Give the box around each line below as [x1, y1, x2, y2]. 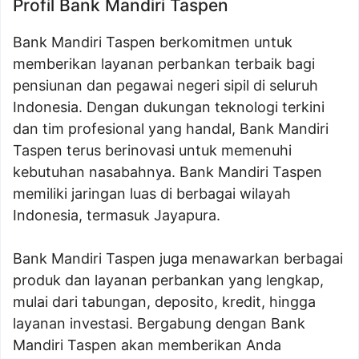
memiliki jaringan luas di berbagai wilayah [13, 185, 291, 202]
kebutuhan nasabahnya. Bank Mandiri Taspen [13, 163, 322, 180]
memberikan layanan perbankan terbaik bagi [13, 55, 315, 72]
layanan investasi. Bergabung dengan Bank [13, 315, 305, 332]
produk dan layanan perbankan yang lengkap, [13, 272, 324, 288]
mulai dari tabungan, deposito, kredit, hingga [13, 293, 316, 310]
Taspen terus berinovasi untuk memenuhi [13, 142, 292, 159]
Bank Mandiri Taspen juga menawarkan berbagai [13, 250, 343, 267]
